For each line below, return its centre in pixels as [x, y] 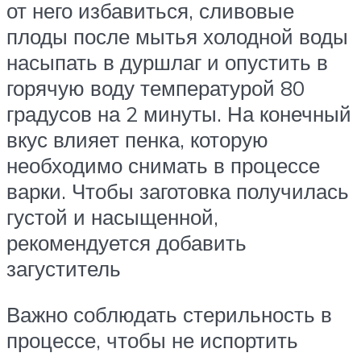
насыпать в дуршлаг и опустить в [167, 62]
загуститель [64, 268]
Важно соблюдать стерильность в [169, 315]
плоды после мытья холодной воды [177, 36]
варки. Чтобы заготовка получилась [178, 191]
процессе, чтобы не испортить [152, 340]
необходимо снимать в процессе [163, 165]
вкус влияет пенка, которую [137, 139]
